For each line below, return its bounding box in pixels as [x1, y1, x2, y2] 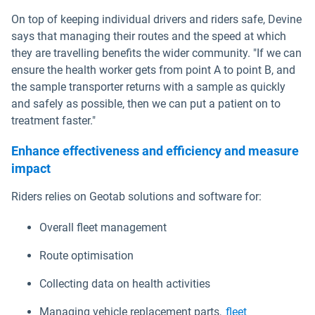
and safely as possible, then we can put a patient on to [11, 97, 281, 111]
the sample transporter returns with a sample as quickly [11, 80, 285, 94]
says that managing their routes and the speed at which [11, 30, 286, 44]
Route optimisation [39, 249, 134, 263]
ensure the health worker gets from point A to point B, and [11, 63, 295, 77]
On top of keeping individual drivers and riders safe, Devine [11, 13, 302, 27]
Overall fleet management [39, 221, 167, 235]
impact [11, 161, 51, 176]
